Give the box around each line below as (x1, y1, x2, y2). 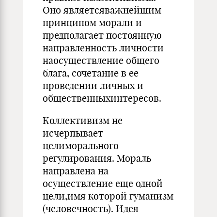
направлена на (43, 165, 108, 177)
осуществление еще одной (43, 177, 163, 189)
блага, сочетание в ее (43, 67, 139, 79)
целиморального (43, 139, 119, 152)
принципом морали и (43, 16, 142, 29)
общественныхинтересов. (43, 92, 161, 104)
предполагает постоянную (43, 29, 162, 41)
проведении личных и (43, 79, 143, 92)
